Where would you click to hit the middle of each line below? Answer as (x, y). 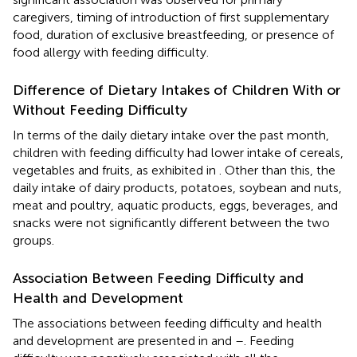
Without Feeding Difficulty (100, 110)
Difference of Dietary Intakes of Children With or (177, 90)
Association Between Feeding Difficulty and (158, 278)
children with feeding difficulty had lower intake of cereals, (178, 152)
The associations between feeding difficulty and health (167, 323)
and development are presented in (112, 340)
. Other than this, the (277, 170)
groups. (33, 240)
